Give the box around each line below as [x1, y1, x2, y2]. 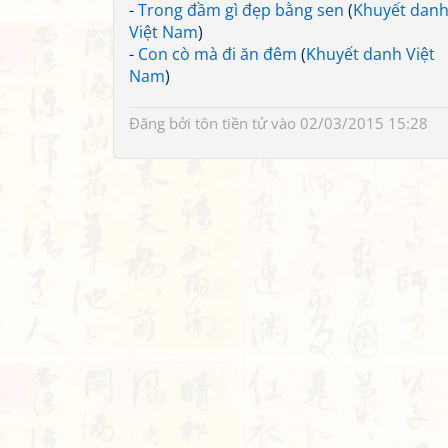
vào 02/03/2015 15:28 [267, 113, 428, 133]
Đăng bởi [129, 113, 195, 133]
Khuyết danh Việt [306, 43, 435, 65]
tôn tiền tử [195, 113, 267, 133]
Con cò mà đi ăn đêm [138, 43, 297, 65]
